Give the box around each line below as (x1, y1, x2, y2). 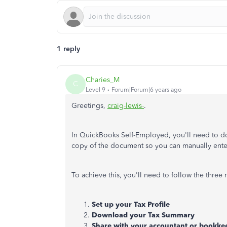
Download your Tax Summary (92, 211, 195, 219)
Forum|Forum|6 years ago (111, 86, 181, 93)
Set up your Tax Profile (92, 200, 170, 209)
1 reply (57, 45, 80, 53)
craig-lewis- (107, 101, 144, 110)
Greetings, (71, 101, 107, 110)
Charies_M (86, 75, 120, 84)
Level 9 (86, 86, 105, 93)
